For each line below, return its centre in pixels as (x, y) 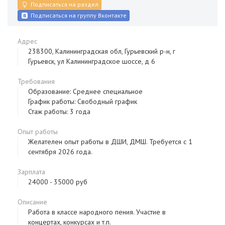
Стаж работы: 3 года (59, 111)
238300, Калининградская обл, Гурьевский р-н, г (102, 51)
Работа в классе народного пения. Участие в (97, 212)
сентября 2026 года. (60, 152)
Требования (36, 81)
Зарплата (31, 172)
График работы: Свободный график (83, 101)
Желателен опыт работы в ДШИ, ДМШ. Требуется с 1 (110, 142)
